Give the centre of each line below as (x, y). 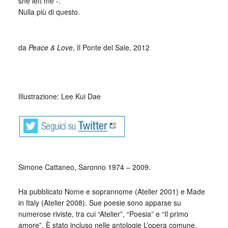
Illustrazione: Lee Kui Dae (59, 96)
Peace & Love (50, 47)
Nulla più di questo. (49, 12)
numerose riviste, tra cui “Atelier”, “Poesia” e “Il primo (103, 214)
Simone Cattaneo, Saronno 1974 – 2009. (84, 167)
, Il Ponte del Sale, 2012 (111, 47)
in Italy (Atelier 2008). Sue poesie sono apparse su (99, 203)
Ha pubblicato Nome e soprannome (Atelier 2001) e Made (111, 191)
